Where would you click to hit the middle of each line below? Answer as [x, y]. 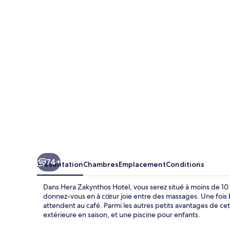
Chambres [101, 164]
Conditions [185, 164]
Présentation [60, 164]
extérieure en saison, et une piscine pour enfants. [122, 214]
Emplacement [142, 164]
